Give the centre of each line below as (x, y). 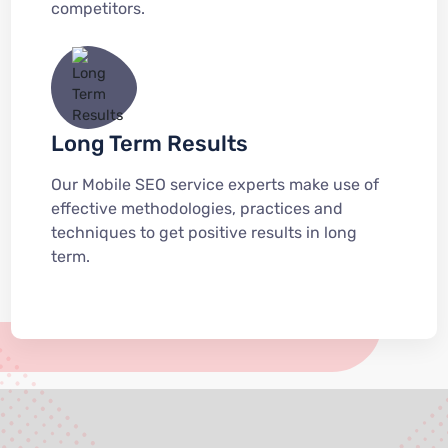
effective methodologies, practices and (196, 208)
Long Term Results (149, 143)
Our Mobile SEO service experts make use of (214, 184)
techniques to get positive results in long (203, 232)
